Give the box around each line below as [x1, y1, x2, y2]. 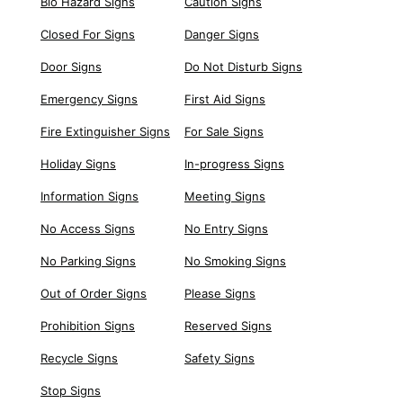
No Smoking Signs [184, 254, 286, 269]
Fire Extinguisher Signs [40, 124, 170, 139]
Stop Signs [40, 383, 101, 399]
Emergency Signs [40, 92, 138, 107]
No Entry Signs [184, 221, 268, 237]
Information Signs [40, 189, 139, 204]
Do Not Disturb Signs [184, 59, 302, 75]
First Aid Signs [184, 92, 265, 107]
